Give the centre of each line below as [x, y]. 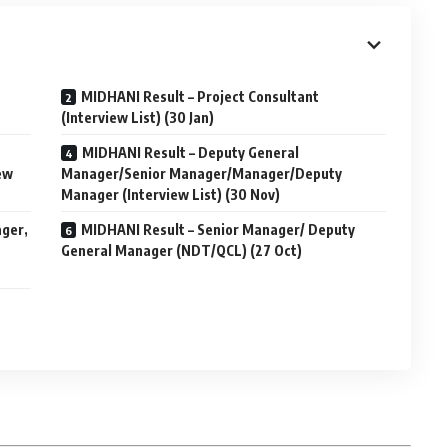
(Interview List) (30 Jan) [138, 117]
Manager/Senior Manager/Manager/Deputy [202, 173]
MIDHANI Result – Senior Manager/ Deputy [218, 229]
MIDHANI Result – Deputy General [191, 152]
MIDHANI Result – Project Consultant [200, 96]
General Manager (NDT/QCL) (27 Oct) [182, 250]
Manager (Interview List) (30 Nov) [171, 194]
